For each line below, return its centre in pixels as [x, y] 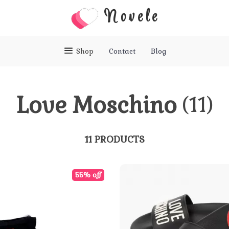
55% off [88, 175]
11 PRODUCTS [114, 139]
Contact [122, 51]
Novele [132, 18]
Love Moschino [96, 105]
